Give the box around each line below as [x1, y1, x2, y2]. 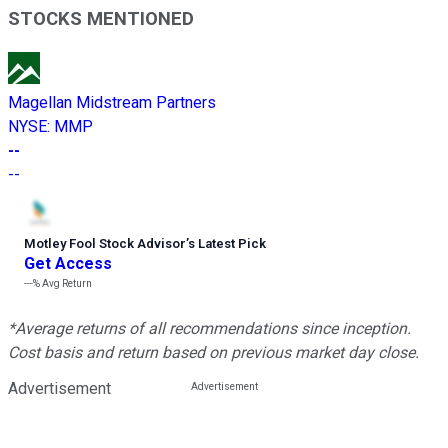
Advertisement [8, 379, 111, 399]
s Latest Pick [188, 236, 266, 252]
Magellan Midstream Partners [8, 93, 216, 113]
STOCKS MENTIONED [8, 8, 194, 31]
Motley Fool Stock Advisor [24, 236, 186, 252]
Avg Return [40, 278, 92, 290]
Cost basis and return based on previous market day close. [8, 343, 419, 363]
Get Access [24, 254, 112, 274]
